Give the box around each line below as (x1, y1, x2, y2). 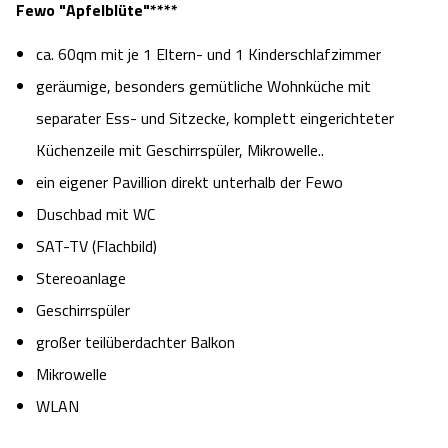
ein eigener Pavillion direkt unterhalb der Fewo (36, 170, 343, 195)
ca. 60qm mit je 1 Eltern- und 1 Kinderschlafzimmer (36, 42, 381, 67)
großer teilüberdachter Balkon (36, 330, 235, 355)
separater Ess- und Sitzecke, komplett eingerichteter (36, 106, 394, 131)
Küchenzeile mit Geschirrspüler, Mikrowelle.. (36, 138, 324, 163)
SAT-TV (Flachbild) (36, 234, 157, 259)
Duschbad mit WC (36, 202, 155, 227)
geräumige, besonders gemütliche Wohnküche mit (36, 74, 371, 99)
